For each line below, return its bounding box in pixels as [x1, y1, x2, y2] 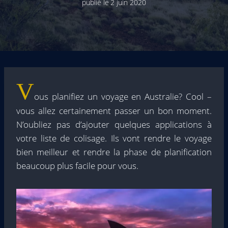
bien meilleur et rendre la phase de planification [16, 146, 212, 158]
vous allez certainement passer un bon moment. [16, 105, 212, 117]
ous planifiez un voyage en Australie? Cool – [34, 91, 212, 102]
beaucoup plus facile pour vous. [16, 160, 138, 172]
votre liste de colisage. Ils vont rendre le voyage [16, 132, 212, 144]
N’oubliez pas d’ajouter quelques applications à [16, 119, 212, 130]
